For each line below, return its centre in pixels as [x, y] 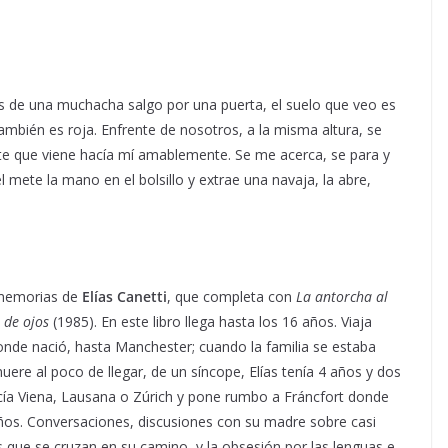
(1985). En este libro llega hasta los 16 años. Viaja [210, 321]
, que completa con [231, 296]
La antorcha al [342, 296]
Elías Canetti [124, 296]
